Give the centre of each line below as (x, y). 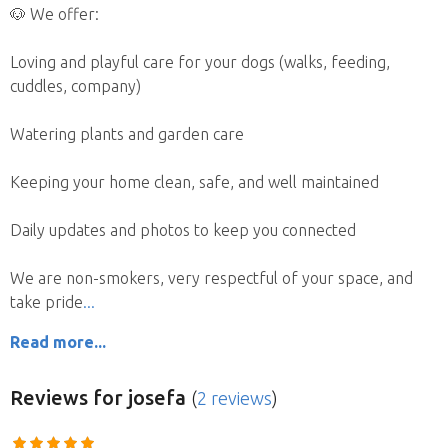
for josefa (137, 397)
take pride (46, 301)
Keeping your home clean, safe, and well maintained (194, 181)
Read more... (58, 341)
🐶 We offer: (54, 13)
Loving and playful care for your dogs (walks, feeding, (200, 61)
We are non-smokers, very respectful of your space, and (211, 277)
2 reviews (234, 397)
